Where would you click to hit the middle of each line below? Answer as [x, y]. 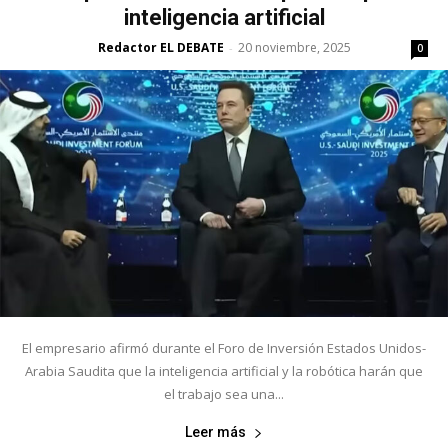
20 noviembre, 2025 [294, 47]
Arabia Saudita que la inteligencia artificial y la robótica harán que [224, 371]
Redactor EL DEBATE [160, 47]
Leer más [215, 432]
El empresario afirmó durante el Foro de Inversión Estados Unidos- [224, 348]
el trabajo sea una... [224, 394]
